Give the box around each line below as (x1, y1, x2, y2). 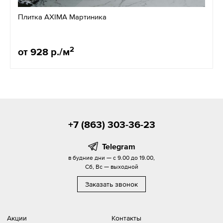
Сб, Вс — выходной (85, 163, 138, 171)
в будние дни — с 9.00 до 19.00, (68, 154, 155, 162)
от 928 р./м (18, 46, 70, 58)
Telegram (102, 142, 135, 151)
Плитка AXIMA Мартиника (18, 12, 107, 21)
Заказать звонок (85, 180, 138, 189)
